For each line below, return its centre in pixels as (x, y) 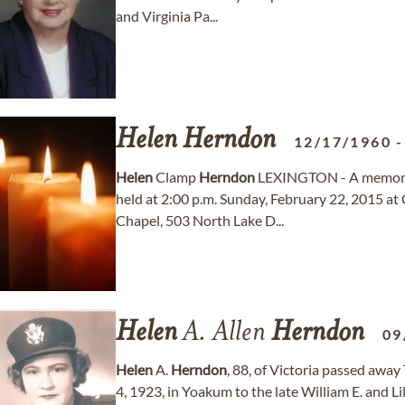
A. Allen (224, 334)
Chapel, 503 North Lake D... (200, 220)
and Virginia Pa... (167, 16)
